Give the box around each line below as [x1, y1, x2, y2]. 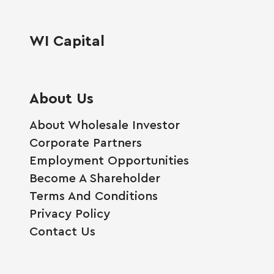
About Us [29, 88, 94, 107]
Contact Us [29, 223, 95, 239]
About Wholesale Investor [29, 116, 180, 132]
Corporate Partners [29, 134, 142, 150]
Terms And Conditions [29, 187, 158, 203]
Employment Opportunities [29, 152, 189, 168]
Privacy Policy [29, 205, 110, 221]
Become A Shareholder [29, 169, 160, 185]
